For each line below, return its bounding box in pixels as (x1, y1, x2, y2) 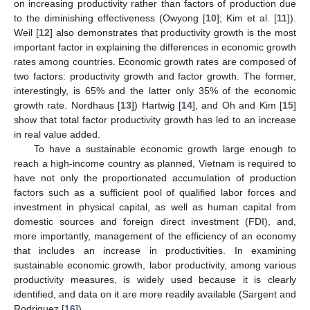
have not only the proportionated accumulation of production (14, 172, 296, 183)
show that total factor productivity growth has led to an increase (14, 113, 296, 125)
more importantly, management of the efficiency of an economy (14, 230, 296, 241)
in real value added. (14, 128, 100, 140)
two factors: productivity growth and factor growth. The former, (14, 70, 296, 82)
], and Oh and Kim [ (192, 99, 283, 111)
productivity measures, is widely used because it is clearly (14, 273, 296, 285)
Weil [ (14, 26, 39, 38)
